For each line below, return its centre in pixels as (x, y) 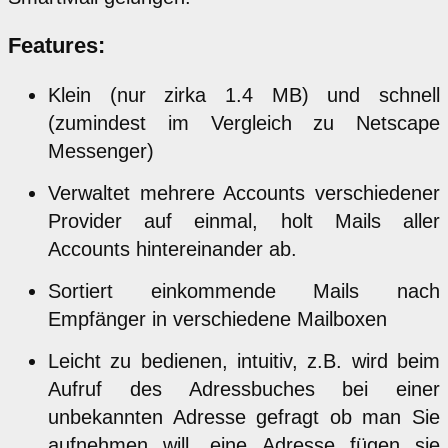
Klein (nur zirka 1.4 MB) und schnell (244, 94)
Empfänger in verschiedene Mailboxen (217, 318)
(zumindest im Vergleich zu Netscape (244, 122)
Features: (56, 45)
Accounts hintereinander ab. (172, 248)
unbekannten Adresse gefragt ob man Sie (244, 416)
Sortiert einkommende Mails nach (244, 290)
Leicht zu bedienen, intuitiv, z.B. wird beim (244, 360)
